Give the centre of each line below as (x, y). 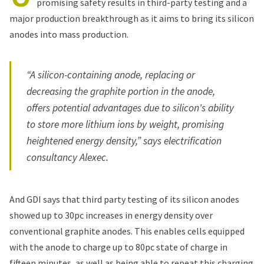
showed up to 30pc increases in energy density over (111, 215)
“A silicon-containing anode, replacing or (111, 75)
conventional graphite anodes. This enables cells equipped (127, 231)
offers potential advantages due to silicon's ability (131, 108)
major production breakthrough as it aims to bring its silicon (132, 18)
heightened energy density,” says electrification (124, 141)
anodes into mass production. (69, 34)
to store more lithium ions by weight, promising (126, 124)
